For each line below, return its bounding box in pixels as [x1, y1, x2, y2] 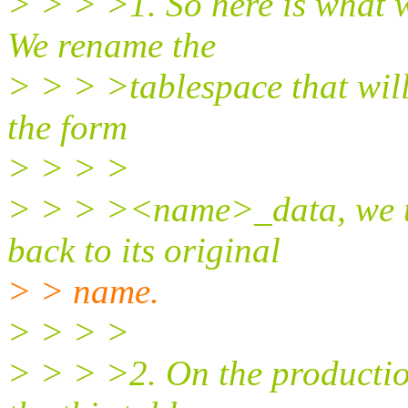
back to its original [7, 229, 280, 270]
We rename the [7, 25, 216, 65]
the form [7, 107, 127, 147]
